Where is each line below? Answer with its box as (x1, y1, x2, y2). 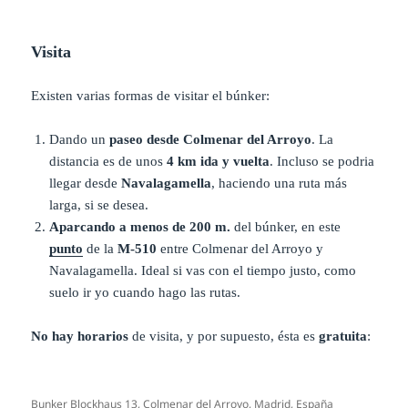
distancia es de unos (49, 153, 168, 168)
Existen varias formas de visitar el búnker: (31, 87, 270, 103)
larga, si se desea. (49, 197, 149, 212)
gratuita (319, 328, 368, 343)
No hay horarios (31, 328, 129, 343)
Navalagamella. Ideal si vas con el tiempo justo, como (49, 262, 357, 278)
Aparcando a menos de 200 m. (49, 219, 235, 234)
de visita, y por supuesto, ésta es (128, 328, 320, 343)
